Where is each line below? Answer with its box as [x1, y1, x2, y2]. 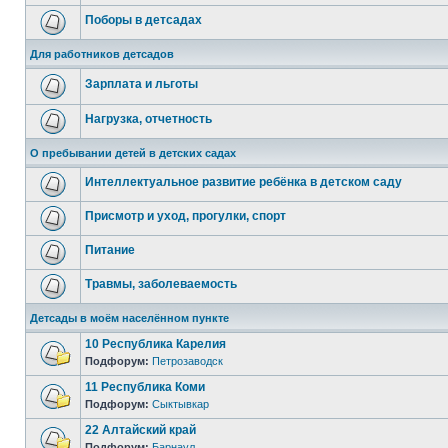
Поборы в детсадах [85, 13, 202, 27]
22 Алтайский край [85, 423, 196, 437]
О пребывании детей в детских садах [30, 147, 236, 159]
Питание [85, 243, 135, 257]
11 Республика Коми [85, 380, 205, 394]
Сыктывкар [152, 398, 209, 410]
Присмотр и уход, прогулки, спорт [85, 209, 286, 223]
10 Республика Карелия [85, 337, 226, 351]
